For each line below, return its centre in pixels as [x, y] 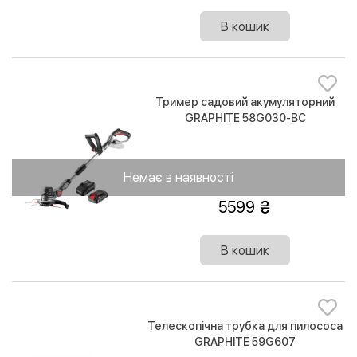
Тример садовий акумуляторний [245, 102]
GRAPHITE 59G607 [245, 342]
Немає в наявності [178, 178]
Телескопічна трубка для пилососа [245, 326]
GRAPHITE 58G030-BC [245, 118]
